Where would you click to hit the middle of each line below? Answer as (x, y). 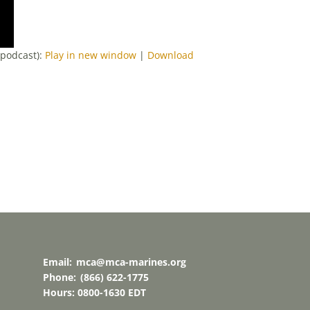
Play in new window (90, 55)
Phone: (61, 277)
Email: (58, 262)
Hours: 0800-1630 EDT (94, 293)
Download (170, 55)
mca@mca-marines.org (131, 262)
